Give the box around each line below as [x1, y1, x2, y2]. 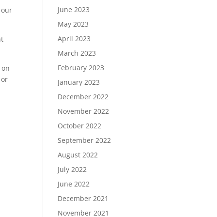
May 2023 [58, 19, 89, 29]
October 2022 [58, 121, 102, 130]
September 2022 [58, 136, 111, 145]
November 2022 [58, 107, 109, 116]
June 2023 [58, 5, 90, 14]
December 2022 [58, 92, 109, 101]
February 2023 [58, 63, 105, 72]
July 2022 [58, 165, 87, 174]
